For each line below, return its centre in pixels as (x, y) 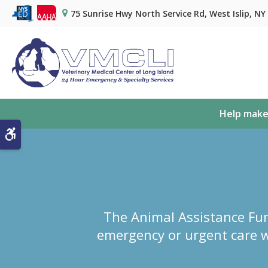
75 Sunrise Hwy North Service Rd (138, 13)
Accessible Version (57, 133)
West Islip (229, 13)
